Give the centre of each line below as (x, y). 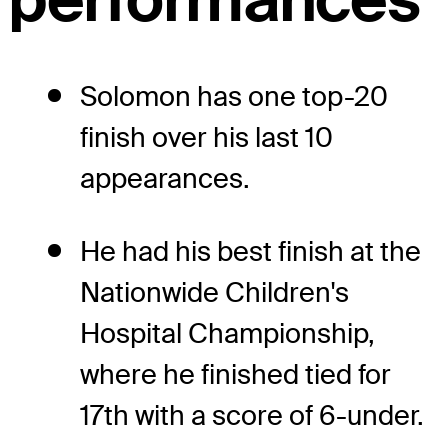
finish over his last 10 (206, 138)
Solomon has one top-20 (234, 97)
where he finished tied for (235, 375)
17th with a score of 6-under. (252, 416)
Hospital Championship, (227, 334)
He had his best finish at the (250, 252)
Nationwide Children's (214, 293)
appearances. (165, 179)
